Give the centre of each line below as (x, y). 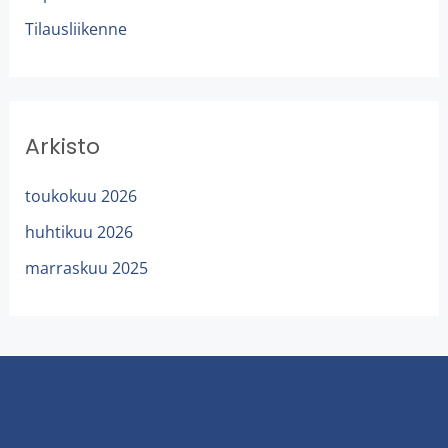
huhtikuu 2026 (78, 232)
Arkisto (62, 147)
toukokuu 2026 (80, 196)
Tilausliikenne (75, 29)
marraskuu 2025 (86, 268)
